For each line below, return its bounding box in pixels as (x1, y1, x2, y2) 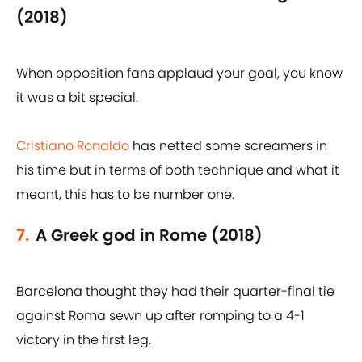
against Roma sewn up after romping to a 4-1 (16, 306, 305, 326)
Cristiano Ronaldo (16, 137, 129, 156)
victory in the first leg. (16, 330, 151, 350)
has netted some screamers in (129, 137, 327, 156)
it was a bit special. (16, 88, 138, 107)
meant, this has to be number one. (16, 185, 234, 204)
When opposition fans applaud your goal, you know (16, 64, 343, 83)
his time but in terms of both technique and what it (16, 161, 339, 180)
